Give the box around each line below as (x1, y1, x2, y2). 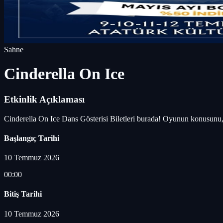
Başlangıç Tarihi (4, 133, 59, 142)
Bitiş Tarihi (4, 190, 42, 199)
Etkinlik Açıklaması (4, 94, 85, 105)
